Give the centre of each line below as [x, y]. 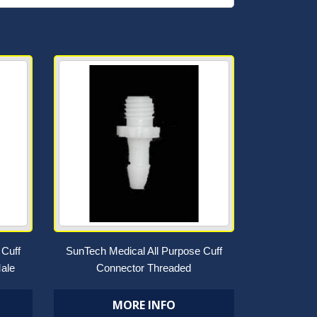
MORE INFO [144, 305]
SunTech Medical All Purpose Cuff [144, 251]
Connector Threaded [144, 268]
